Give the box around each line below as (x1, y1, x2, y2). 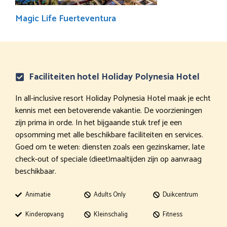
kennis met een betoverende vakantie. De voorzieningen (15, 103, 202, 118)
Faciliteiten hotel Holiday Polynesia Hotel (29, 69, 200, 85)
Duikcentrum (163, 189, 199, 200)
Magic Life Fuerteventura (15, 11, 116, 26)
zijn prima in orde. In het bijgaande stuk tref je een (15, 116, 182, 130)
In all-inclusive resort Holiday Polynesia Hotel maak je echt (15, 91, 211, 105)
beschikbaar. (15, 164, 56, 178)
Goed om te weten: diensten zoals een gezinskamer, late (15, 140, 205, 154)
